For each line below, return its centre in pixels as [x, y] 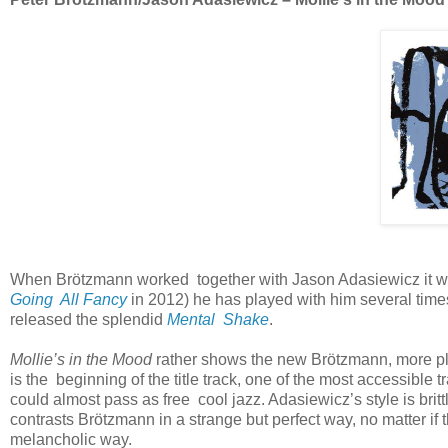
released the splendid [88, 319]
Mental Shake [218, 319]
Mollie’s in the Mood [81, 359]
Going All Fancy [68, 299]
